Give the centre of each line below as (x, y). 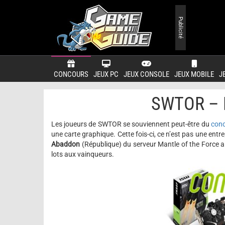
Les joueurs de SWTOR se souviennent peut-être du (131, 124)
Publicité (181, 28)
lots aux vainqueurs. (83, 154)
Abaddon (66, 144)
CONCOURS (71, 74)
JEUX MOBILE (194, 74)
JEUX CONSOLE (146, 74)
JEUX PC (106, 74)
